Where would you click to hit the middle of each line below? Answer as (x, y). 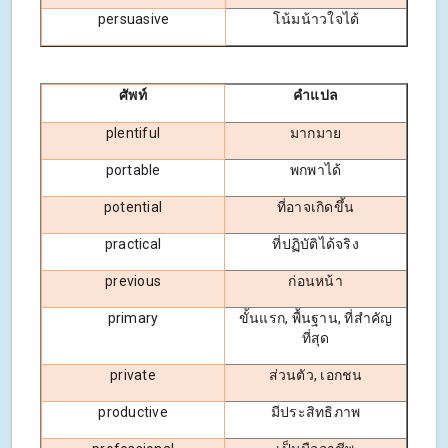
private (133, 374)
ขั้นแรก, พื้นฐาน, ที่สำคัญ (315, 317)
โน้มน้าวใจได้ (316, 18)
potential (133, 206)
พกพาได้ (315, 169)
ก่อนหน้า (315, 280)
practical (133, 243)
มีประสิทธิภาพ (315, 411)
